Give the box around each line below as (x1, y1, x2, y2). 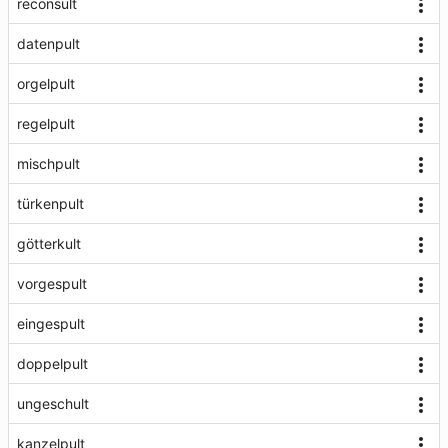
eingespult (17, 315, 85, 332)
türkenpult (17, 195, 84, 212)
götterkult (17, 235, 81, 252)
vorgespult (17, 275, 87, 292)
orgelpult (17, 75, 75, 92)
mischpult (17, 155, 80, 172)
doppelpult (17, 355, 88, 372)
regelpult (17, 115, 75, 132)
